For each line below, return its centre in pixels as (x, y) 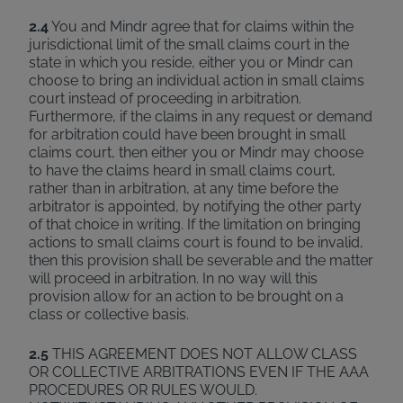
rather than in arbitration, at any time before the (184, 188)
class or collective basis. (109, 314)
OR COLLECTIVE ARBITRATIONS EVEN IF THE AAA (199, 372)
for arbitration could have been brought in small (187, 134)
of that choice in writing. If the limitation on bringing (195, 224)
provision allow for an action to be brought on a (186, 296)
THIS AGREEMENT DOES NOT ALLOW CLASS (203, 354)
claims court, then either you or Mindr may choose (196, 152)
